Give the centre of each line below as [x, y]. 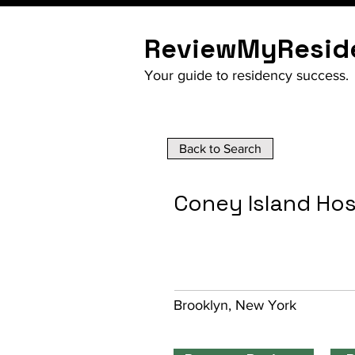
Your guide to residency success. [246, 75]
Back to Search [220, 149]
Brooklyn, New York [235, 305]
